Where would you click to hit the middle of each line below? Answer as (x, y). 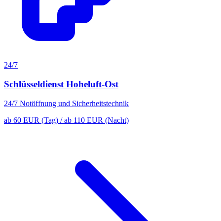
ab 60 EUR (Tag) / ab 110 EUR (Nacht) (66, 120)
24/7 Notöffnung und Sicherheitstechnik (66, 103)
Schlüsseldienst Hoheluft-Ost (61, 84)
